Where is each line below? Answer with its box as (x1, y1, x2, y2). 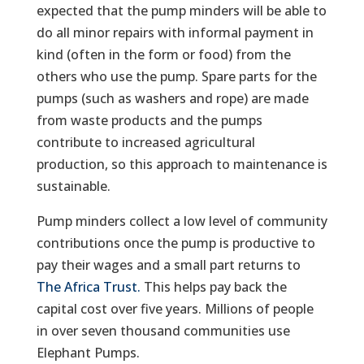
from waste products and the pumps (36, 111, 262, 129)
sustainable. (36, 177, 110, 195)
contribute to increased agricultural (36, 133, 255, 151)
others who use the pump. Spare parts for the (36, 67, 317, 85)
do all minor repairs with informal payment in (36, 24, 314, 41)
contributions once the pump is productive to (36, 234, 315, 252)
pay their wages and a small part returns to (36, 256, 301, 274)
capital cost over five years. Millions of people (36, 300, 314, 318)
